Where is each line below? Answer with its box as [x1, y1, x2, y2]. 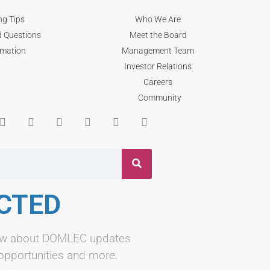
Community [137, 92, 181, 102]
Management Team [122, 45, 194, 55]
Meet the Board [129, 30, 187, 40]
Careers [143, 77, 172, 87]
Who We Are [135, 14, 181, 24]
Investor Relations [124, 61, 192, 71]
